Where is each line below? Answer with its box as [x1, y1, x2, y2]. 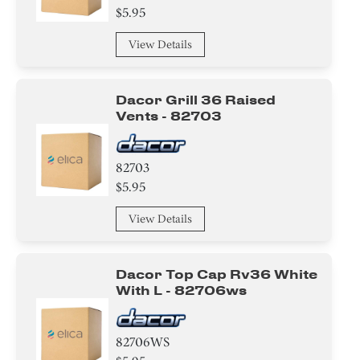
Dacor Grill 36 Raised [116, 92, 276, 107]
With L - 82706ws [116, 283, 247, 297]
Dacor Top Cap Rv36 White [116, 267, 318, 281]
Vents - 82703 [116, 108, 223, 123]
